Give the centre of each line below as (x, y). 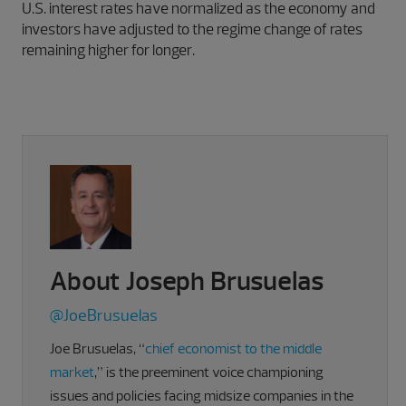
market (72, 372)
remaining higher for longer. (108, 50)
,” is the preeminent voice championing (209, 372)
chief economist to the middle (233, 348)
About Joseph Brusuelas (187, 281)
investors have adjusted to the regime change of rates (192, 29)
